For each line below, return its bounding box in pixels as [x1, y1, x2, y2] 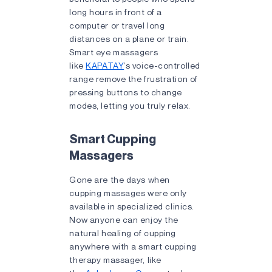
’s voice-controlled [124, 60, 200, 70]
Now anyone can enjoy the [69, 214, 178, 225]
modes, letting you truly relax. [69, 100, 193, 110]
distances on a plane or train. [69, 33, 189, 44]
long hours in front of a [69, 7, 162, 17]
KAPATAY [86, 60, 124, 70]
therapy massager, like [69, 254, 161, 265]
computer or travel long [69, 20, 165, 30]
